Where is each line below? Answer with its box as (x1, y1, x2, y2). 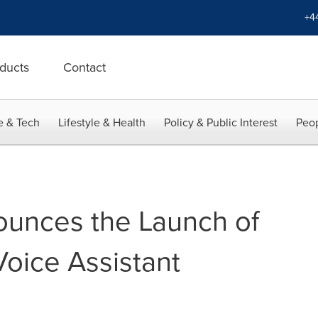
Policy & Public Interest (164, 114, 278, 131)
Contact (63, 58, 106, 77)
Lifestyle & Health (58, 114, 146, 131)
